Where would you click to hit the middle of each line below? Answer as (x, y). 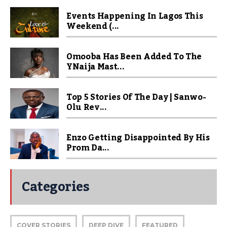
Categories (55, 187)
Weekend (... (93, 26)
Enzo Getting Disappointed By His (138, 138)
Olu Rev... (87, 107)
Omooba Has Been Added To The (134, 57)
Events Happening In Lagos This (135, 16)
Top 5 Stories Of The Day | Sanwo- (136, 97)
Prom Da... (88, 148)
